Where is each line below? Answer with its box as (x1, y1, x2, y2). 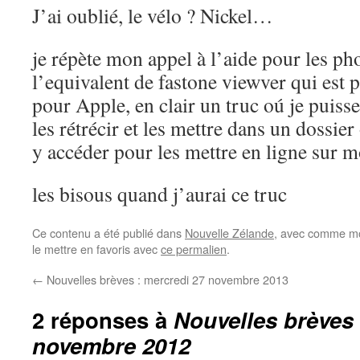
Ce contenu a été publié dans (32, 224, 185, 241)
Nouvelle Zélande (185, 224, 274, 241)
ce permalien (161, 240, 227, 257)
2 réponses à (32, 304, 174, 335)
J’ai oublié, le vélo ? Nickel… (32, 2, 273, 29)
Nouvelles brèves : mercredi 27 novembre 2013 (43, 271, 288, 288)
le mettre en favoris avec (32, 240, 161, 257)
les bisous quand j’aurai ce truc (32, 180, 287, 207)
